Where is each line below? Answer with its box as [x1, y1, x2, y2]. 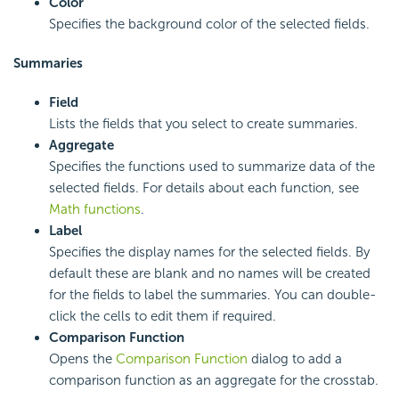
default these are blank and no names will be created [49, 265, 370, 282]
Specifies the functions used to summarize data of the [49, 159, 375, 175]
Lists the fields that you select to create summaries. [49, 116, 358, 133]
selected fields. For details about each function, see [49, 180, 359, 197]
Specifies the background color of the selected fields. [49, 16, 370, 33]
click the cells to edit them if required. [49, 308, 276, 325]
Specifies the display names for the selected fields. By [49, 244, 370, 261]
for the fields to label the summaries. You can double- [49, 287, 376, 304]
